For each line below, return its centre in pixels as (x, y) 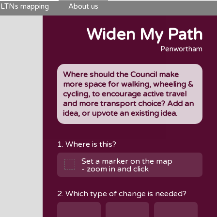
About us (83, 6)
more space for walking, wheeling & (128, 85)
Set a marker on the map (127, 162)
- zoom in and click (115, 169)
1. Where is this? (87, 145)
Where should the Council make (121, 75)
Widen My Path (144, 35)
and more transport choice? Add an (128, 104)
